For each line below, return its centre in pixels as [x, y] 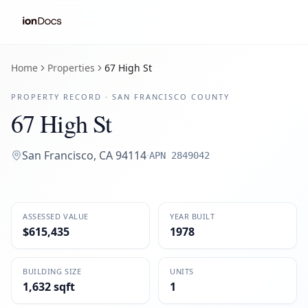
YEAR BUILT [192, 216]
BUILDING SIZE [52, 271]
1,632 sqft [49, 287]
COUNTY [209, 97]
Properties [71, 68]
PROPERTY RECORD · [62, 97]
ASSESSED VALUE [56, 216]
